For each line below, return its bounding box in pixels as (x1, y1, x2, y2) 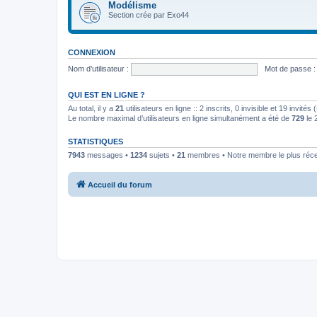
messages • (85, 151, 130, 159)
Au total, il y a (68, 104, 115, 113)
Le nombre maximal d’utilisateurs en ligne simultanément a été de (68, 114, 292, 122)
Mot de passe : (264, 64, 316, 73)
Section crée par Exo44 (108, 11, 189, 19)
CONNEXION (68, 48, 115, 57)
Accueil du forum (88, 180, 152, 189)
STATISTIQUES (68, 137, 123, 146)
